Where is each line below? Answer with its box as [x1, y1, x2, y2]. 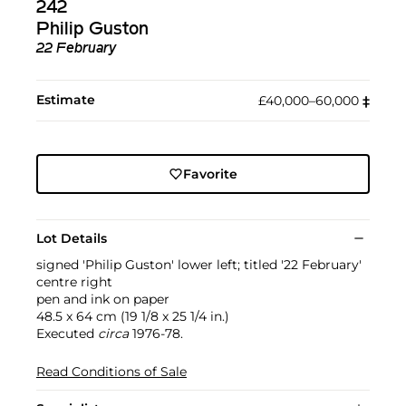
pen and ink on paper [36, 291, 169, 308]
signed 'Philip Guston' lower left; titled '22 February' [36, 256, 362, 274]
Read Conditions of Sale [36, 363, 187, 381]
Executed [36, 325, 98, 343]
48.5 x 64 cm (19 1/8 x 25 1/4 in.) [36, 308, 229, 325]
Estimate [36, 92, 95, 109]
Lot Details [36, 230, 107, 247]
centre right [36, 274, 112, 291]
